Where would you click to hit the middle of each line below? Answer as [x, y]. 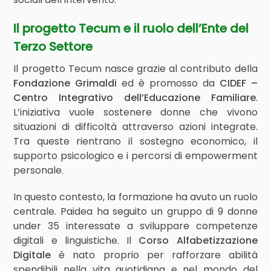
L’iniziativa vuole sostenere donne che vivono [135, 112]
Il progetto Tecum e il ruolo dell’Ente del [131, 28]
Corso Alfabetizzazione [198, 240]
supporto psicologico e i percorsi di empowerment [135, 156]
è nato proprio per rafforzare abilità [154, 255]
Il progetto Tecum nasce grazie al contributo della [135, 69]
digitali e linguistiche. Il [76, 240]
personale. [39, 170]
